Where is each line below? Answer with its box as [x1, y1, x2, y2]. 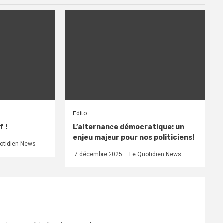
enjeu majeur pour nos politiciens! [73, 133, 195, 142]
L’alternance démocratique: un [73, 122, 185, 131]
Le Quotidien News [129, 150, 182, 158]
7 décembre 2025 [73, 150, 123, 158]
